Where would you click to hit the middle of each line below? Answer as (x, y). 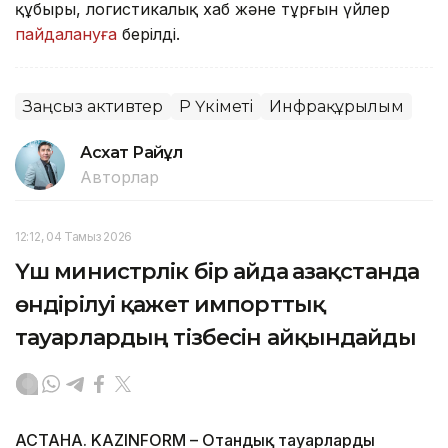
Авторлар (119, 176)
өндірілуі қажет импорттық (170, 304)
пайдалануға (68, 33)
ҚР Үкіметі (216, 106)
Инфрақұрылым (336, 106)
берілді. (151, 33)
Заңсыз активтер (93, 106)
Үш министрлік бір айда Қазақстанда (217, 271)
